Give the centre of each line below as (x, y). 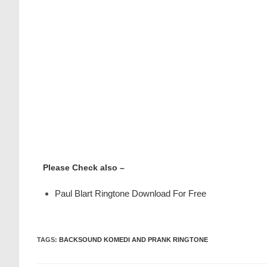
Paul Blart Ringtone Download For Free (131, 193)
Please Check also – (84, 167)
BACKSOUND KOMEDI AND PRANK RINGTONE (133, 240)
